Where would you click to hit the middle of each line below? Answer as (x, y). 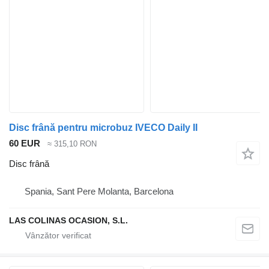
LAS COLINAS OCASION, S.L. (68, 221)
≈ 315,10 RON (72, 144)
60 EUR (25, 143)
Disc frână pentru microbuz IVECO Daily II (103, 127)
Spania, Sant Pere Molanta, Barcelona (99, 192)
